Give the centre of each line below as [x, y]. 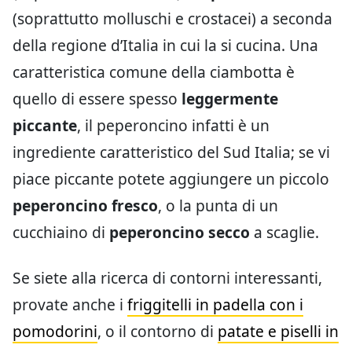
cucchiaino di [61, 232]
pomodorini [55, 331]
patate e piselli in [278, 331]
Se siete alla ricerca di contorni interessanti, [167, 277]
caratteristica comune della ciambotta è [154, 71]
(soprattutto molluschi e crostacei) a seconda [172, 18]
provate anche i [70, 304]
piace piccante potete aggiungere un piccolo [171, 178]
